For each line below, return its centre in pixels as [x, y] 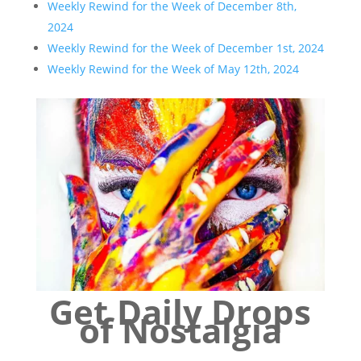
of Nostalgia [180, 330]
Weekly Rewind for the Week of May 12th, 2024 [173, 69]
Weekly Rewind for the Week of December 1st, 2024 [185, 48]
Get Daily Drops [180, 311]
